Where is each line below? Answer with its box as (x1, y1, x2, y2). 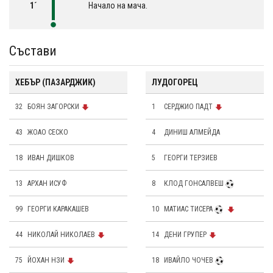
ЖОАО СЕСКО (27, 128, 68, 137)
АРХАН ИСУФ (27, 179, 66, 188)
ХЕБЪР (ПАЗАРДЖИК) (15, 77, 96, 88)
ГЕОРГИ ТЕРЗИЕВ (164, 154, 218, 163)
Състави (9, 43, 57, 59)
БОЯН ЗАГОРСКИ (27, 102, 79, 112)
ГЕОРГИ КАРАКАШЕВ (27, 205, 89, 214)
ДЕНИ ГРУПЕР (164, 230, 207, 239)
